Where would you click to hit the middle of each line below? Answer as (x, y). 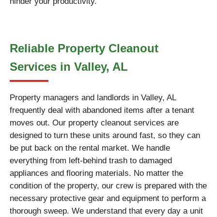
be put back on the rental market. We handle (90, 148)
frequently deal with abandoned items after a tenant (102, 110)
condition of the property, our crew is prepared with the (108, 186)
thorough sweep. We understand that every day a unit (106, 211)
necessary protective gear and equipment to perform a (108, 198)
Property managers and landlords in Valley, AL (93, 98)
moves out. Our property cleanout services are (94, 123)
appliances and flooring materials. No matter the (96, 173)
